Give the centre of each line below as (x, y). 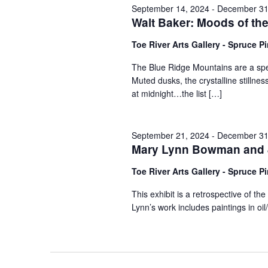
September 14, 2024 (170, 8)
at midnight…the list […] (176, 93)
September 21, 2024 (170, 135)
